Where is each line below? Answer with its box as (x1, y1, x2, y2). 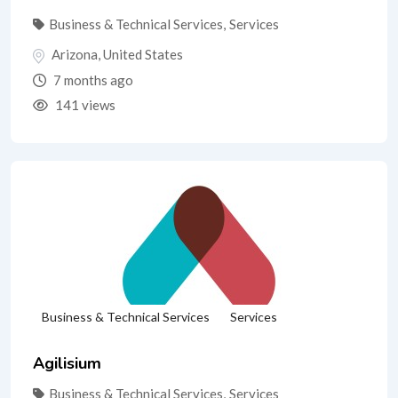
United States (103, 46, 183, 62)
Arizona (52, 46, 98, 62)
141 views (52, 96, 115, 113)
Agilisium (33, 352, 101, 374)
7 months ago (51, 71, 133, 88)
